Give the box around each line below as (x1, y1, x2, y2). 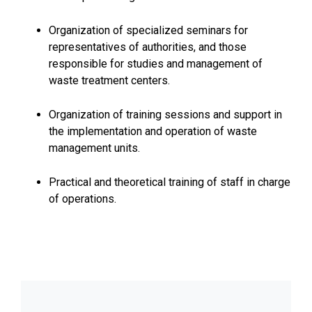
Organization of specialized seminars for (49, 23, 248, 37)
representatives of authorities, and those (49, 40, 247, 54)
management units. (49, 141, 140, 155)
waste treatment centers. (49, 73, 170, 87)
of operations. (49, 192, 116, 205)
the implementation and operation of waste (49, 124, 257, 138)
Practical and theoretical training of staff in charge (49, 175, 290, 189)
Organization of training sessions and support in (49, 107, 282, 121)
